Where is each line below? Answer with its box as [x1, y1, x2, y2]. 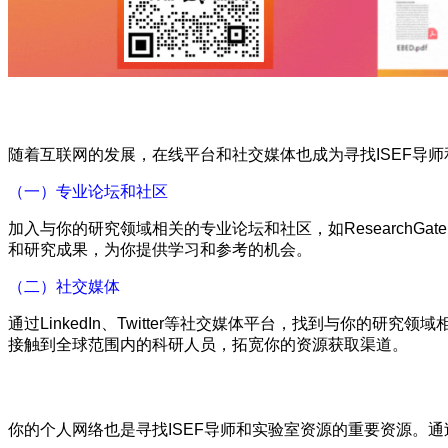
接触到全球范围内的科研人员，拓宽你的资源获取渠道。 [8, 335, 408, 353]
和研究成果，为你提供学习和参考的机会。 [8, 240, 312, 258]
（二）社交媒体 [8, 277, 120, 295]
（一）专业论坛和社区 [8, 182, 168, 200]
